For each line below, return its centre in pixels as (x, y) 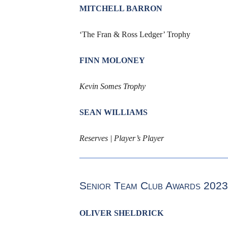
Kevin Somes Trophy (112, 86)
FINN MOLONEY (112, 60)
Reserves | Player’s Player (121, 138)
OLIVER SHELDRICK (121, 213)
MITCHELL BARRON (121, 8)
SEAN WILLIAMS (113, 112)
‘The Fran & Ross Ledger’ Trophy (135, 34)
